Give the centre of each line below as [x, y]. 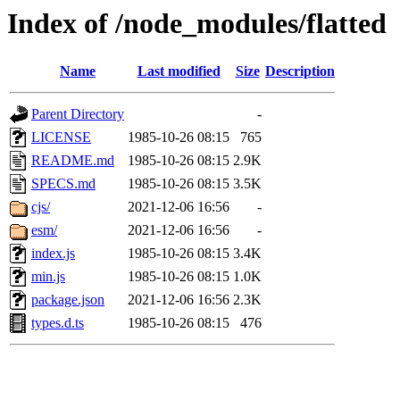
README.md [73, 161]
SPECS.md [63, 184]
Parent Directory [78, 114]
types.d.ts [58, 323]
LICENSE [61, 137]
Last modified [179, 71]
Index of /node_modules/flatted [197, 23]
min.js [48, 277]
